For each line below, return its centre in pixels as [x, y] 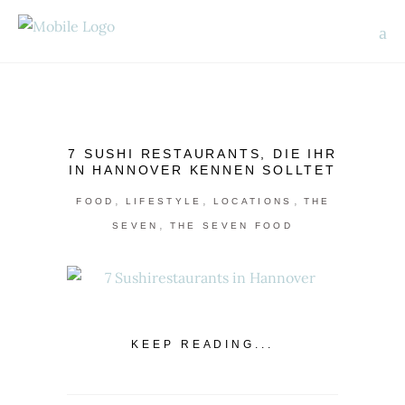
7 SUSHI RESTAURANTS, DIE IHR [202, 154]
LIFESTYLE [164, 201]
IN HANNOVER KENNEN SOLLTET [202, 170]
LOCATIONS [253, 201]
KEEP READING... [202, 344]
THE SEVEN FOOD [231, 226]
